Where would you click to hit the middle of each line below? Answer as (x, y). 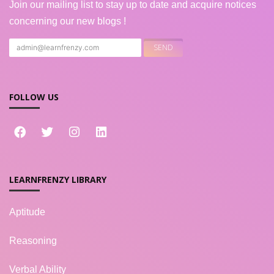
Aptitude (27, 212)
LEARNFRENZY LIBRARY (58, 180)
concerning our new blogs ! (68, 21)
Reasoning (33, 241)
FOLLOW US (34, 97)
